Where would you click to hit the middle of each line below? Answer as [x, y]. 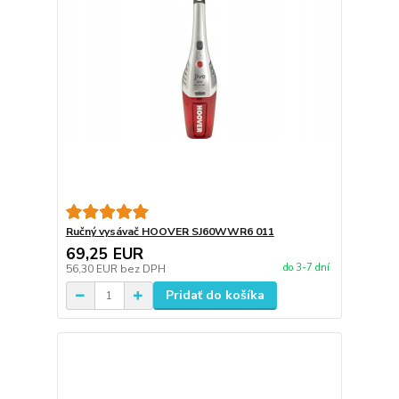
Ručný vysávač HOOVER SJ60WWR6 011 [170, 232]
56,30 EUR [93, 269]
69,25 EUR [104, 254]
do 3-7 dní [306, 267]
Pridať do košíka [215, 296]
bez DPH [142, 269]
